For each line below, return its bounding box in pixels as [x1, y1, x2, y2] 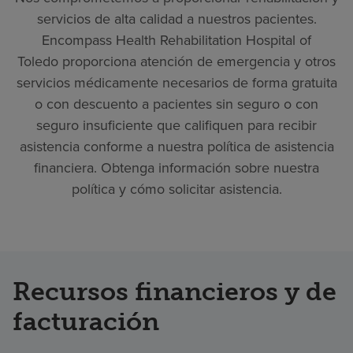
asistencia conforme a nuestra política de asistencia [19, 136, 334, 156]
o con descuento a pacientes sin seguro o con [35, 93, 318, 113]
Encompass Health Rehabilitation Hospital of [42, 29, 311, 50]
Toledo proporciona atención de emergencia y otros [17, 50, 336, 71]
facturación [13, 306, 159, 336]
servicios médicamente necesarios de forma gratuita [16, 72, 337, 92]
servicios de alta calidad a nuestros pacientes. [36, 8, 317, 28]
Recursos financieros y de [13, 276, 336, 307]
